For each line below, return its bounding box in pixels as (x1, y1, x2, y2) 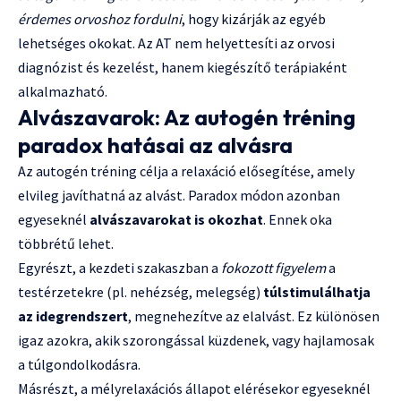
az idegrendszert (18, 306, 128, 325)
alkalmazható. (18, 81, 107, 100)
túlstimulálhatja (263, 282, 371, 301)
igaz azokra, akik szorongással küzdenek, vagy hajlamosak (18, 330, 374, 349)
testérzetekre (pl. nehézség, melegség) (18, 282, 263, 301)
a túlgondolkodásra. (18, 354, 141, 373)
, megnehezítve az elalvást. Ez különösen (128, 306, 380, 325)
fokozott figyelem (221, 258, 326, 277)
